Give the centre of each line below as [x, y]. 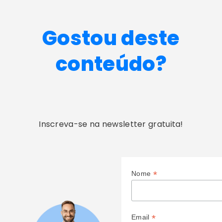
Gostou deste [111, 38]
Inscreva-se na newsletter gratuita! [111, 124]
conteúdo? [111, 64]
